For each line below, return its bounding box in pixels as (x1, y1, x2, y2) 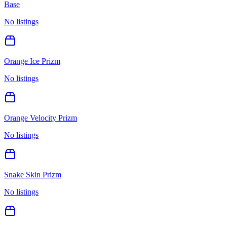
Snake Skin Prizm (4, 170, 61, 179)
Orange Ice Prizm (4, 56, 60, 65)
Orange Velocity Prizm (4, 113, 77, 122)
